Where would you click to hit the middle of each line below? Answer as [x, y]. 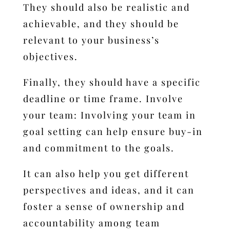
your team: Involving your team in [109, 115]
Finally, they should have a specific [112, 82]
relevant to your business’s [91, 40]
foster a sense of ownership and [104, 206]
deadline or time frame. [83, 98]
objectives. [50, 56]
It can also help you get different [106, 173]
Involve [164, 98]
